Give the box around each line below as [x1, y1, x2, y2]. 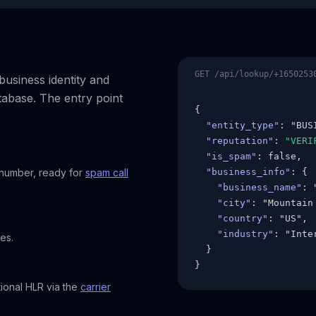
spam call [85, 166, 128, 178]
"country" [217, 213, 268, 224]
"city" [217, 197, 251, 208]
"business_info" [206, 166, 291, 177]
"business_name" [217, 182, 302, 193]
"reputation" [206, 135, 274, 146]
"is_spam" [206, 151, 257, 162]
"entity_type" [206, 120, 279, 130]
